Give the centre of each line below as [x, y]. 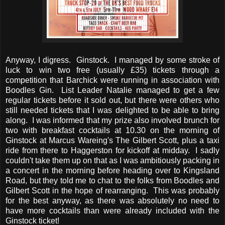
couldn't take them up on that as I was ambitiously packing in [113, 160]
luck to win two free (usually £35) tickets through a [113, 70]
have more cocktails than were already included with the [113, 210]
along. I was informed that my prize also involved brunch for [113, 120]
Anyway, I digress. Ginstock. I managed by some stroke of [113, 60]
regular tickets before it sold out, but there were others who [113, 100]
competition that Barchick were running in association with [113, 80]
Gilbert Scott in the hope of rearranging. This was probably [113, 190]
